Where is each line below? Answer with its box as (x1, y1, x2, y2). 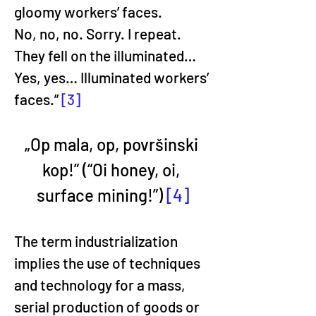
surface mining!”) (37, 185, 166, 205)
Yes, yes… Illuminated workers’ (14, 68, 212, 86)
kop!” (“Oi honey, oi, (42, 159, 183, 180)
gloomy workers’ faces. (14, 3, 162, 20)
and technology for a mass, (14, 276, 188, 293)
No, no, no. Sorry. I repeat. (14, 25, 181, 42)
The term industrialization (14, 232, 181, 250)
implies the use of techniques (14, 254, 203, 272)
